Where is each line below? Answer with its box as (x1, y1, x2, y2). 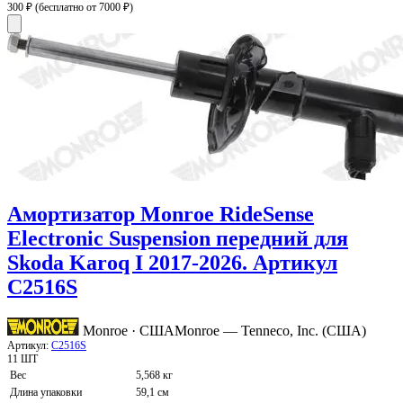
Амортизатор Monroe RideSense (7, 201, 314, 226)
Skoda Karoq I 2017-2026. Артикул (7, 250, 337, 274)
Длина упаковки (10, 385, 82, 399)
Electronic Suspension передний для (7, 226, 348, 250)
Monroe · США (83, 322, 175, 338)
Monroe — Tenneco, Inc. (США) (175, 322, 366, 338)
